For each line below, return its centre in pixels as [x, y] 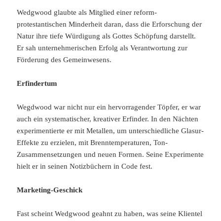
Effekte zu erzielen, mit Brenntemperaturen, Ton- [92, 143]
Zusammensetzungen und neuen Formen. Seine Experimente [110, 155]
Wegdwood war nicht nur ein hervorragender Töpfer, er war [109, 107]
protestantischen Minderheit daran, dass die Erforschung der [110, 24]
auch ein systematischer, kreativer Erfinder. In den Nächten [108, 119]
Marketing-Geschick [50, 190]
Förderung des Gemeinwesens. [64, 60]
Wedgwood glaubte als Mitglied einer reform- [87, 13]
